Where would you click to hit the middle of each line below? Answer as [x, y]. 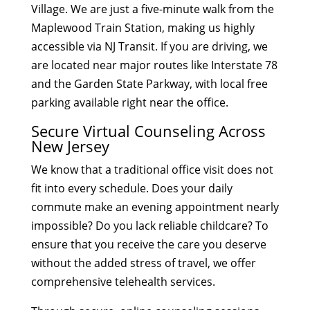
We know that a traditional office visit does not [152, 169]
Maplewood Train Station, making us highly [143, 27]
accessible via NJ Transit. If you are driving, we [149, 46]
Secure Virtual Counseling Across [148, 130]
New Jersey [70, 146]
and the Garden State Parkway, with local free [149, 83]
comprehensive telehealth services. [123, 281]
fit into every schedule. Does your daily [131, 188]
